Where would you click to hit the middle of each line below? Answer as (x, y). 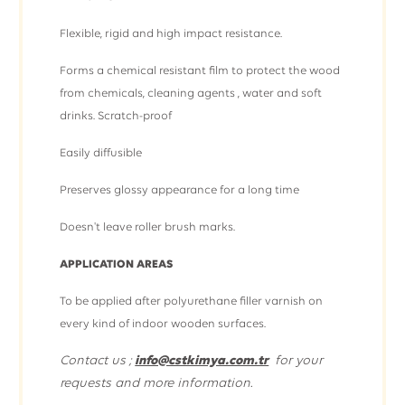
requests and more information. (156, 384)
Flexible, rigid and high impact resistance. (171, 34)
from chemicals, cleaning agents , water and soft (191, 94)
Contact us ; (98, 361)
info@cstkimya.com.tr (202, 361)
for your (299, 361)
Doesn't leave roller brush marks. (148, 227)
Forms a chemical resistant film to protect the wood (200, 71)
